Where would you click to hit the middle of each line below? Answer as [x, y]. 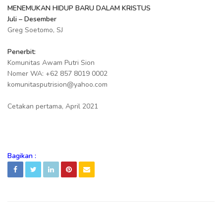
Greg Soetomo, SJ [35, 30]
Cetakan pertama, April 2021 [53, 106]
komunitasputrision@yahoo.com [57, 84]
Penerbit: [22, 52]
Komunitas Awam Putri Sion [51, 63]
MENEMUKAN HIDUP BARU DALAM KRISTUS [79, 8]
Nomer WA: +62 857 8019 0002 [57, 74]
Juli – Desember [32, 19]
